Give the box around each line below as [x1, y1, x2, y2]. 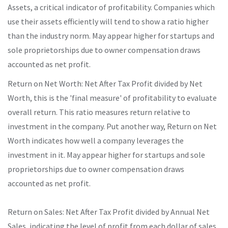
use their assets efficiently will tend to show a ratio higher [8, 16, 209, 26]
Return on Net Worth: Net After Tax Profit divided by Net [8, 78, 203, 89]
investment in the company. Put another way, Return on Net [8, 121, 217, 131]
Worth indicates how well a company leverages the [8, 135, 184, 146]
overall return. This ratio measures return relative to [8, 106, 190, 117]
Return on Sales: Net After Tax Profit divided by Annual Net [8, 206, 210, 217]
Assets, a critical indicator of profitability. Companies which [8, 2, 215, 12]
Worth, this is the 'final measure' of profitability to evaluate [8, 92, 217, 103]
